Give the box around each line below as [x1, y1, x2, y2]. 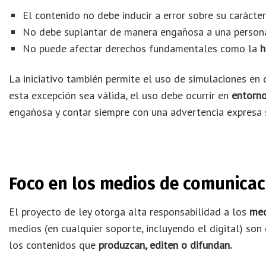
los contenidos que [9, 238, 99, 252]
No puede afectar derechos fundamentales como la [23, 42, 261, 56]
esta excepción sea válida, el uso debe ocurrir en [9, 88, 232, 102]
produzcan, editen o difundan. [99, 238, 232, 252]
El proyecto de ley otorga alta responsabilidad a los [9, 205, 249, 219]
